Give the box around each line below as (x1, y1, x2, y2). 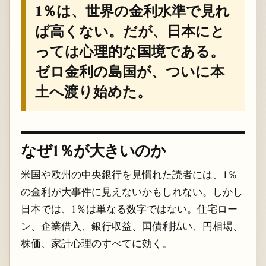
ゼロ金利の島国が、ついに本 (34, 61, 224, 82)
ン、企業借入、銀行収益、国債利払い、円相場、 (20, 218, 243, 233)
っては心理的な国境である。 (34, 40, 224, 62)
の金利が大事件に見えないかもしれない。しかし (20, 184, 243, 198)
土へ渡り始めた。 (34, 81, 151, 102)
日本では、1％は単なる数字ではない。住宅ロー (20, 201, 237, 216)
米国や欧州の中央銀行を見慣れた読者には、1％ (20, 167, 237, 181)
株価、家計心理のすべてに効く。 (20, 236, 172, 250)
